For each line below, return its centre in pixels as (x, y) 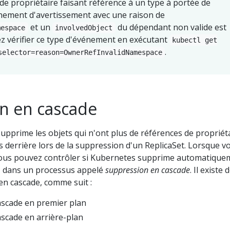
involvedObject (84, 27)
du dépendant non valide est (171, 27)
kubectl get (195, 40)
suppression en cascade (148, 170)
